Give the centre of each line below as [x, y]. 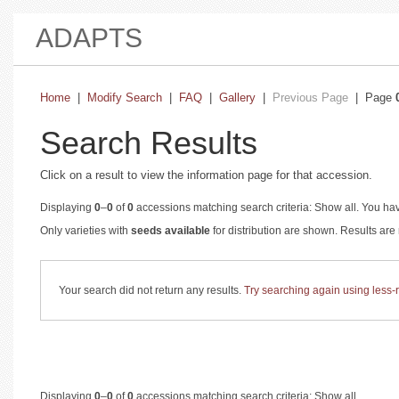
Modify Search [125, 98]
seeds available [171, 231]
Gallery [237, 98]
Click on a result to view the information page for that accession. [206, 175]
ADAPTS [89, 38]
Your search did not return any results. [151, 290]
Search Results [149, 143]
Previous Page [310, 98]
